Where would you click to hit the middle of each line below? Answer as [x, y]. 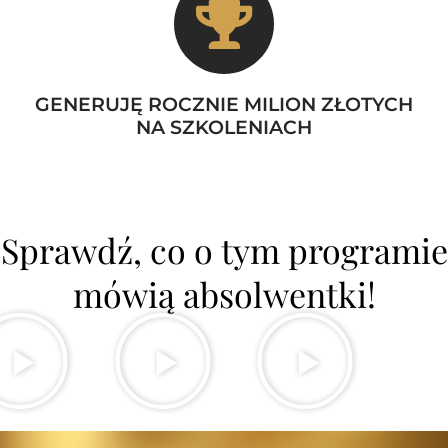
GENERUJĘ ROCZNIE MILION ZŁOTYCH [224, 105]
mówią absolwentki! [224, 293]
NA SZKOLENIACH [224, 128]
